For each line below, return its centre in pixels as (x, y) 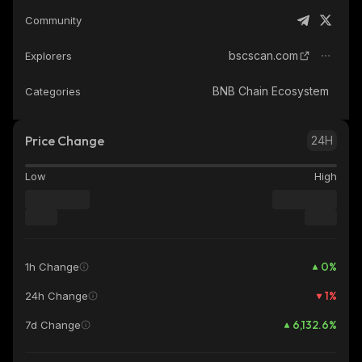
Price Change (65, 141)
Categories (53, 91)
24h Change (57, 296)
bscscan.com (263, 55)
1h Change (52, 267)
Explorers (48, 56)
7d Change (53, 325)
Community (53, 20)
